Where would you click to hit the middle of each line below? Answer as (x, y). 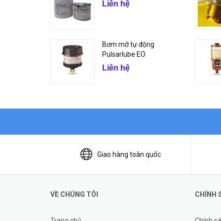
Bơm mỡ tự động (128, 44)
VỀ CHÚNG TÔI (74, 194)
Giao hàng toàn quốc (129, 154)
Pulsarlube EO (124, 54)
